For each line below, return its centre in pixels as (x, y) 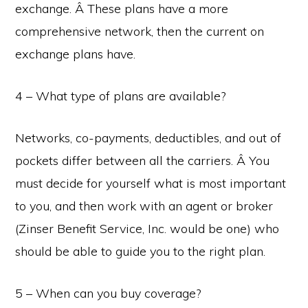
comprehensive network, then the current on (140, 31)
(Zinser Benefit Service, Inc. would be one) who (147, 229)
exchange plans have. (76, 54)
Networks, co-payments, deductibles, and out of (148, 138)
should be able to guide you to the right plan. (141, 251)
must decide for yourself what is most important (151, 183)
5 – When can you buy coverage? (108, 293)
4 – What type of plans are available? (121, 96)
